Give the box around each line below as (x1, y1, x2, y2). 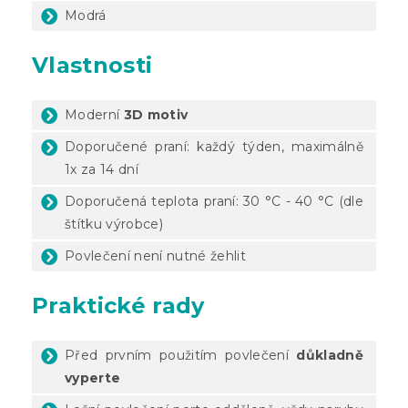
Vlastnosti (32, 51, 153, 78)
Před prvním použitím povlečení (65, 346, 297, 363)
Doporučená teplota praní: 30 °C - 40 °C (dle (65, 192, 363, 209)
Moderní (65, 106, 124, 123)
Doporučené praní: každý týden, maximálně (65, 138, 363, 155)
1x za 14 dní (65, 160, 138, 178)
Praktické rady (32, 291, 205, 319)
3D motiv (123, 106, 189, 123)
